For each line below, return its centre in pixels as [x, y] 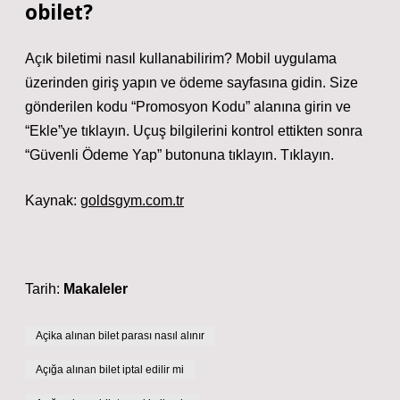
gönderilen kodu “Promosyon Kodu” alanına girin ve [188, 107]
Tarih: [44, 289]
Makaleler [96, 289]
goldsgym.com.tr [132, 200]
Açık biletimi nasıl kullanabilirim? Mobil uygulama [181, 58]
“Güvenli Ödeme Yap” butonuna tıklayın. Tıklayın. [179, 155]
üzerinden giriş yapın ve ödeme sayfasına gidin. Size [192, 83]
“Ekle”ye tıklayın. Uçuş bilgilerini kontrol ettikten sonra [194, 131]
